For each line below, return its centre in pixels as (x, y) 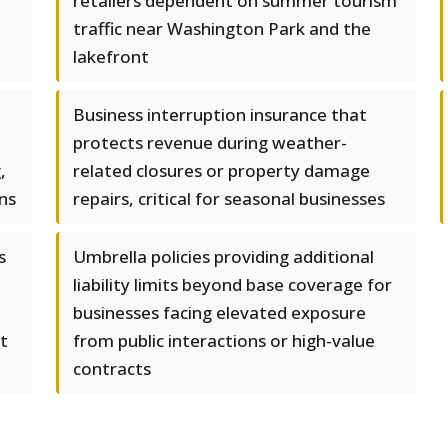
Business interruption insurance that (220, 114)
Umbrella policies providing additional (223, 256)
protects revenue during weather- (210, 142)
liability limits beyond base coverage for (232, 284)
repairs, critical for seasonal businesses (229, 198)
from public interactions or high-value (224, 340)
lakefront (111, 56)
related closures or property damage (221, 170)
